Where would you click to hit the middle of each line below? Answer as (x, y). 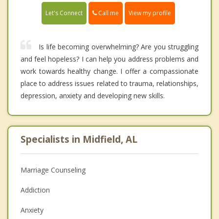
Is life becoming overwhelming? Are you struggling (119, 47)
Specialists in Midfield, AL (79, 140)
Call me (108, 13)
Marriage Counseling (53, 170)
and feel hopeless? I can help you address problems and (109, 59)
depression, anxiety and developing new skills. (93, 96)
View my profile (150, 13)
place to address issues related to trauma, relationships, (109, 84)
